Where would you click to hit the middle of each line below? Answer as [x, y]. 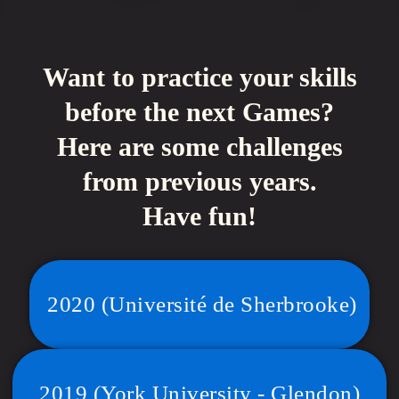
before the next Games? [199, 112]
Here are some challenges [199, 147]
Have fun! [199, 216]
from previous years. [199, 181]
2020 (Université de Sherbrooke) [202, 304]
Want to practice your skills [199, 77]
